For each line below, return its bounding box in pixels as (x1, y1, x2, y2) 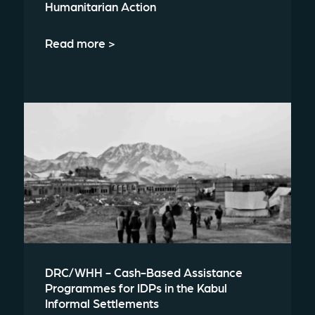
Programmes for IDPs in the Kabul (44, 280, 227, 295)
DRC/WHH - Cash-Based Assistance (44, 264, 243, 280)
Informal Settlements (44, 295, 159, 311)
